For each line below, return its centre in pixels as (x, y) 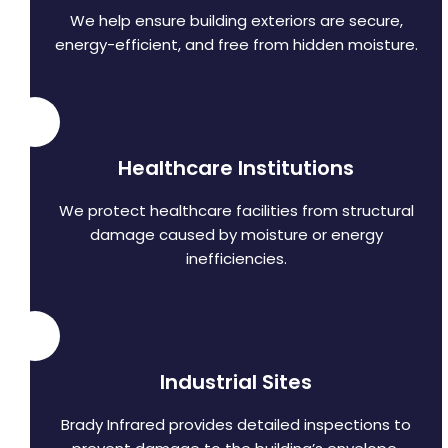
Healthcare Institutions (236, 168)
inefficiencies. (236, 259)
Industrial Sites (236, 382)
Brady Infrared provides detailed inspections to (236, 425)
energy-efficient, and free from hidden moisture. (236, 45)
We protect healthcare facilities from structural (236, 211)
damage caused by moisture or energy (236, 235)
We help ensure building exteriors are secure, (236, 21)
